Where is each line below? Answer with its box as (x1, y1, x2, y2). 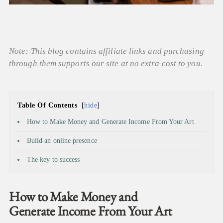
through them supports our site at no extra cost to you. (9, 59, 203, 68)
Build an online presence (27, 137, 99, 144)
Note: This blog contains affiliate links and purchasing (9, 46, 204, 56)
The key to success (27, 156, 80, 163)
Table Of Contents (17, 102, 78, 109)
